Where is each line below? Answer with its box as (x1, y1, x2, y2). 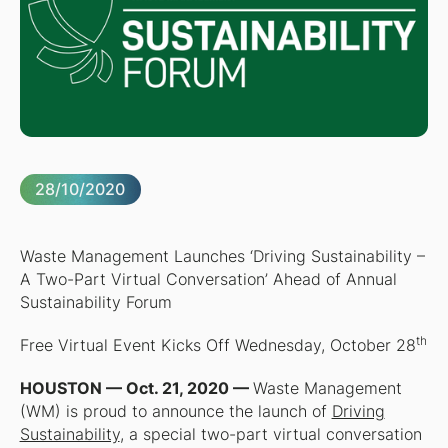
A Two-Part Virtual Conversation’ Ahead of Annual (19, 270, 397, 290)
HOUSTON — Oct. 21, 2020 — (19, 379, 253, 399)
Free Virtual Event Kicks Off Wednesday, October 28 (19, 336, 416, 356)
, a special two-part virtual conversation (119, 425, 422, 445)
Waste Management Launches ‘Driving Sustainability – (19, 247, 425, 267)
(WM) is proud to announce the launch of (19, 402, 332, 422)
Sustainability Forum (19, 293, 172, 313)
